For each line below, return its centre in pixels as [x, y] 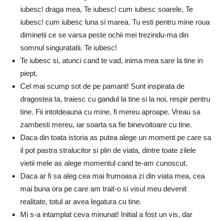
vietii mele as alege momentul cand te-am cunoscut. [104, 163]
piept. [29, 73]
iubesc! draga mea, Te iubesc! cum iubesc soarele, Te [107, 9]
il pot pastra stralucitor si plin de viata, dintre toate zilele [108, 150]
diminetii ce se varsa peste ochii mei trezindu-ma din [104, 35]
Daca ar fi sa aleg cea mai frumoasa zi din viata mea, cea [112, 176]
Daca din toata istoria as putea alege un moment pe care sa [116, 137]
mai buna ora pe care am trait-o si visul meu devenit [103, 188]
